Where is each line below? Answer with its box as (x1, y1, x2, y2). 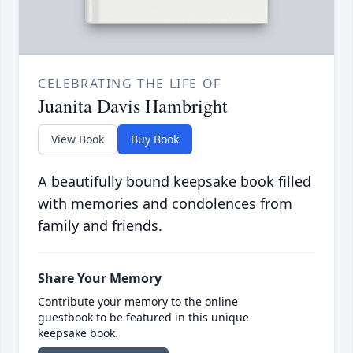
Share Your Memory (38, 269, 162, 288)
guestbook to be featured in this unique (38, 310, 249, 325)
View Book (51, 132, 104, 147)
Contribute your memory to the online (38, 294, 238, 310)
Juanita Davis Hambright (38, 93, 228, 119)
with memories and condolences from (38, 194, 292, 214)
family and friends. (38, 216, 162, 236)
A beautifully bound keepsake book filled (38, 172, 311, 191)
